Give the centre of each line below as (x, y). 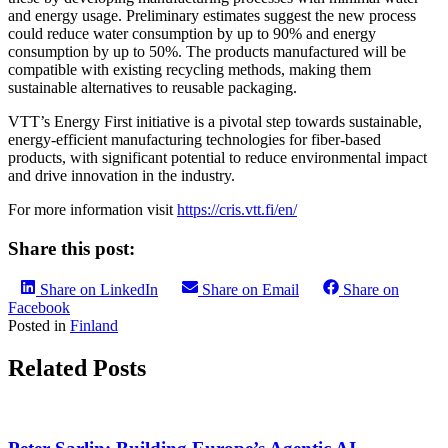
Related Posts (77, 367)
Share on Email (250, 289)
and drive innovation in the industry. (121, 176)
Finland (94, 325)
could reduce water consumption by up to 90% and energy (192, 34)
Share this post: (71, 249)
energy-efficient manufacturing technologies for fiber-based (194, 140)
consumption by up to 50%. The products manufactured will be (207, 52)
